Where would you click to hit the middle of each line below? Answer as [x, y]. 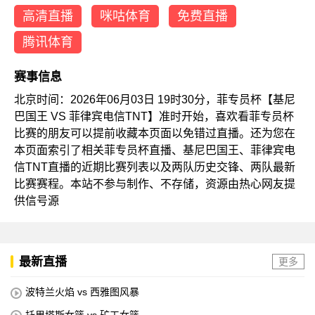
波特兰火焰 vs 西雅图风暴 [82, 292]
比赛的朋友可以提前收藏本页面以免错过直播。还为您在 [155, 134]
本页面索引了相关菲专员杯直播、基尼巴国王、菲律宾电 [155, 150]
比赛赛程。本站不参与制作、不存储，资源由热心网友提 [155, 184]
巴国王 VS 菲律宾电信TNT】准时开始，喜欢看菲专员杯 [154, 117]
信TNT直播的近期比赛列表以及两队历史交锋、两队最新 [155, 167]
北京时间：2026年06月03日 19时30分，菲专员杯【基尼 [155, 100]
